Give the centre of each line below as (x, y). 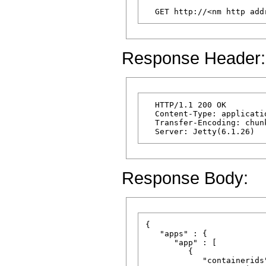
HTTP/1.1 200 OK (186, 104)
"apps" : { (176, 233)
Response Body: (185, 178)
